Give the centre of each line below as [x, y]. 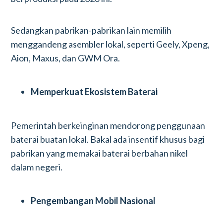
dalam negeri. [37, 167]
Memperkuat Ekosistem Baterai [94, 92]
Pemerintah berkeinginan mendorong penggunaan [108, 125]
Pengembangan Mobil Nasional [93, 201]
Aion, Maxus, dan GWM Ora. [66, 58]
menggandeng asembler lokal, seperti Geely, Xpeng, [111, 44]
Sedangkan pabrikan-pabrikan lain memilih [91, 30]
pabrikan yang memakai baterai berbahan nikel [100, 153]
